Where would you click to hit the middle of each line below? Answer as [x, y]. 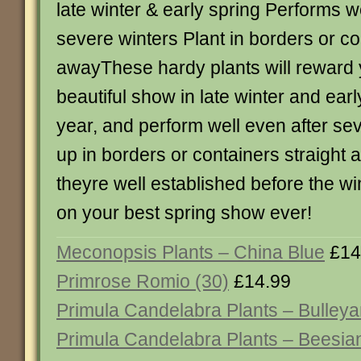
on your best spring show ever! [184, 213]
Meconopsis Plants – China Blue [191, 252]
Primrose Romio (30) [143, 281]
